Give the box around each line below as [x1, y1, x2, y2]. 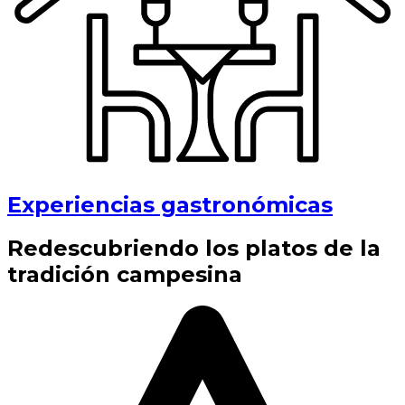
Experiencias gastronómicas [7, 191, 333, 218]
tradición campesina [7, 261, 242, 288]
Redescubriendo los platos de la [7, 235, 381, 262]
